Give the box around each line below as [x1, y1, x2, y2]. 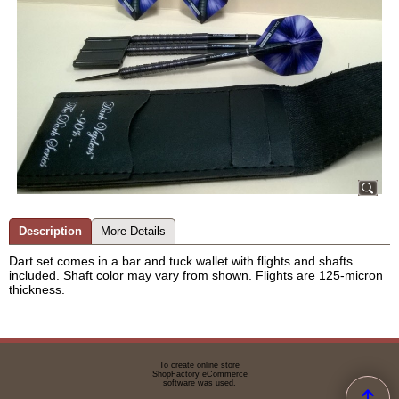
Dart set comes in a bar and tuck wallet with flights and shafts [9, 254, 353, 269]
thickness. [9, 282, 65, 297]
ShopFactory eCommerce [151, 369, 248, 379]
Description [19, 224, 82, 239]
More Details [101, 224, 166, 239]
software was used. [163, 378, 236, 387]
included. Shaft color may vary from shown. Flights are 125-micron [9, 268, 383, 283]
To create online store [159, 360, 240, 370]
